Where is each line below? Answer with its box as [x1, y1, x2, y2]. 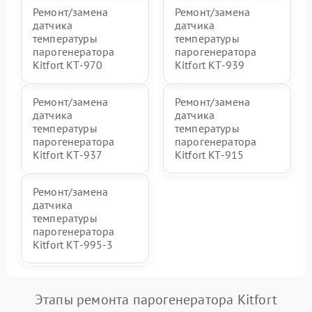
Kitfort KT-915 [175, 148, 244, 162]
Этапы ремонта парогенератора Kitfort [34, 290, 278, 309]
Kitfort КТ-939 [175, 58, 245, 72]
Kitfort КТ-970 [33, 58, 103, 72]
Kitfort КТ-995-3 [33, 237, 114, 251]
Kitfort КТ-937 [33, 148, 103, 162]
